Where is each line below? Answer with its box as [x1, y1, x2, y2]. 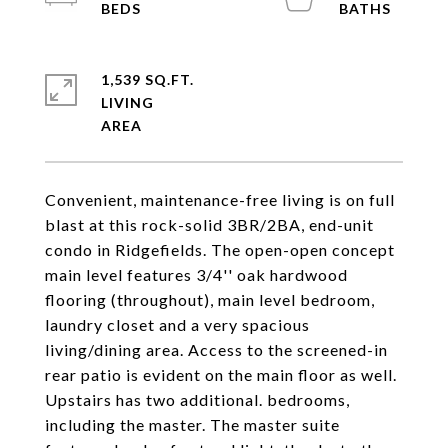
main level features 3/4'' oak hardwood [45, 265, 348, 284]
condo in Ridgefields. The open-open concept [45, 240, 395, 259]
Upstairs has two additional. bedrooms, [45, 390, 350, 409]
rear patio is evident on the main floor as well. [45, 365, 397, 384]
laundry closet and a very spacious [45, 315, 310, 334]
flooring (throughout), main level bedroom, [45, 290, 375, 309]
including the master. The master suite [45, 415, 340, 434]
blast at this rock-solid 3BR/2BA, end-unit [45, 215, 374, 234]
